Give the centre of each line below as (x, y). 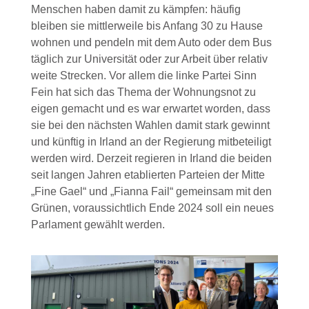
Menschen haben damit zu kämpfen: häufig (136, 10)
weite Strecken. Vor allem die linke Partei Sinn (143, 76)
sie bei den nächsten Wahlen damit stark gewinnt (150, 126)
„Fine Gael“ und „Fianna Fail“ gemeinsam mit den (151, 192)
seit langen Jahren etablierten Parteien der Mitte (148, 175)
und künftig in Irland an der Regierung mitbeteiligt (151, 142)
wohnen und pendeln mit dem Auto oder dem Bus (151, 43)
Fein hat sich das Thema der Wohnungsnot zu (143, 92)
